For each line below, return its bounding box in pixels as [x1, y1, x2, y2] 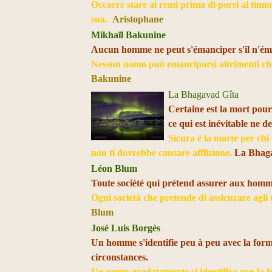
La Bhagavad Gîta [168, 89, 239, 100]
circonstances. [91, 252, 149, 262]
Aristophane [112, 14, 164, 24]
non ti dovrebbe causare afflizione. [91, 148, 235, 158]
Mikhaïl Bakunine [91, 30, 166, 40]
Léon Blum [91, 163, 138, 174]
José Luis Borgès [91, 223, 161, 233]
